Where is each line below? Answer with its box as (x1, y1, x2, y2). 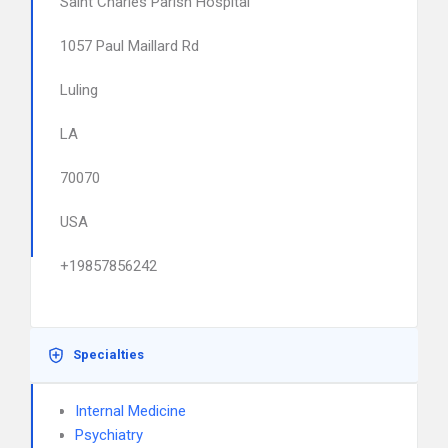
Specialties (73, 347, 144, 362)
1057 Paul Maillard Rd (60, 37, 199, 55)
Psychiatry (75, 426, 143, 444)
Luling (60, 81, 98, 99)
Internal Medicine (75, 402, 186, 420)
